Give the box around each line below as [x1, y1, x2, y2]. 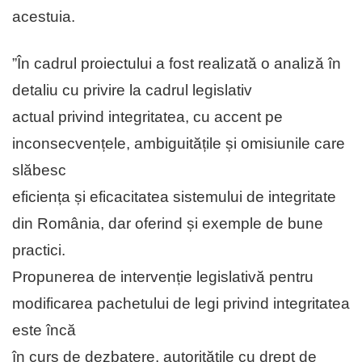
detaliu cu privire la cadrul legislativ [12, 81, 252, 99]
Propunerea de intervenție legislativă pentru [12, 267, 314, 285]
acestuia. [12, 7, 75, 25]
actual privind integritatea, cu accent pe [12, 107, 283, 125]
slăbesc [12, 161, 66, 179]
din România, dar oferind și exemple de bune [12, 214, 323, 232]
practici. [12, 241, 65, 259]
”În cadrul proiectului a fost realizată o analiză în [12, 54, 341, 72]
